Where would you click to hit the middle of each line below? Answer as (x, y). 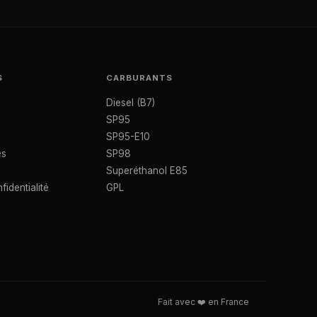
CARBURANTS (139, 78)
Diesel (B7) (131, 103)
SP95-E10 (128, 137)
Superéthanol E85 (147, 171)
